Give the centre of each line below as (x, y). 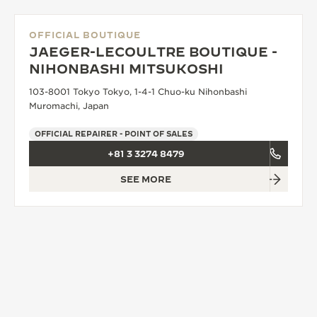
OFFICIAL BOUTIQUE (85, 35)
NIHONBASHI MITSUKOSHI (126, 69)
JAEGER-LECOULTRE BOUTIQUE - (153, 52)
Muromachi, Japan (69, 106)
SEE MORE (146, 179)
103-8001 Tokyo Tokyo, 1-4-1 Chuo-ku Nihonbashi (138, 92)
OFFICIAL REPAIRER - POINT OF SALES (114, 134)
